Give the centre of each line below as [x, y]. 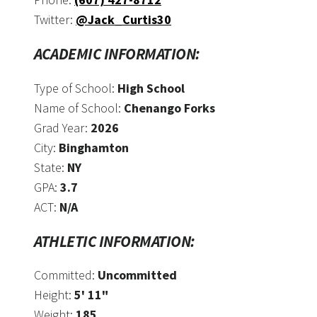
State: [51, 167]
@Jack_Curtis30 [123, 19]
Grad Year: [62, 127]
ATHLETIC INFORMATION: [115, 242]
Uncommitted [137, 275]
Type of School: [76, 88]
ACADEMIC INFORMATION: [117, 54]
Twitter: [55, 19]
